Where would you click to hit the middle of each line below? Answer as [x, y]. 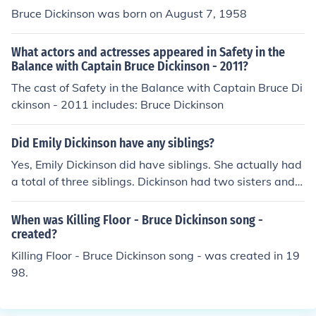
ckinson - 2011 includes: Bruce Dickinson [117, 104]
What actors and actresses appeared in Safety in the [148, 52]
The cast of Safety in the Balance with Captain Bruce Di [157, 87]
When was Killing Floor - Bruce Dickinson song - [137, 220]
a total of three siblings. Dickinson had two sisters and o [158, 181]
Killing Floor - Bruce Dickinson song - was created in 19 [156, 255]
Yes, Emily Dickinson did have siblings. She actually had [157, 164]
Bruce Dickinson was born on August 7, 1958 [129, 13]
